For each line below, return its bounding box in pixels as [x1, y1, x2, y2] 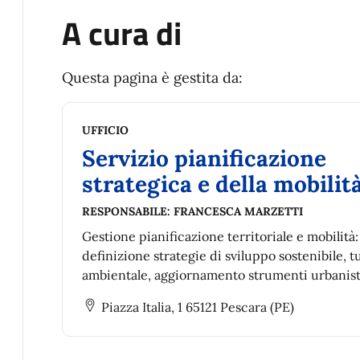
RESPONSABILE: [82, 204, 174, 219]
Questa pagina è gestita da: [62, 68, 243, 87]
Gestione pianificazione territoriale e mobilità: [82, 228, 358, 244]
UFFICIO [82, 123, 129, 137]
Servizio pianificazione [82, 144, 326, 173]
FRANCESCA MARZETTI [174, 204, 303, 219]
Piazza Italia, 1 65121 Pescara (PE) [101, 299, 294, 315]
